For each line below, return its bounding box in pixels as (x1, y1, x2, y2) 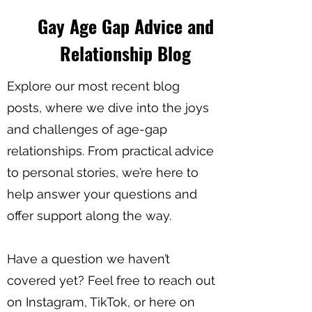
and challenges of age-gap (7, 122, 167, 136)
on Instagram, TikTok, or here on (7, 295, 195, 309)
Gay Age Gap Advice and (37, 13, 214, 40)
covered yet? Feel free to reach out (7, 273, 215, 288)
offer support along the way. (7, 208, 175, 223)
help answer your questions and (7, 187, 197, 201)
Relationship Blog (60, 40, 191, 67)
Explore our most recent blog (7, 79, 180, 93)
